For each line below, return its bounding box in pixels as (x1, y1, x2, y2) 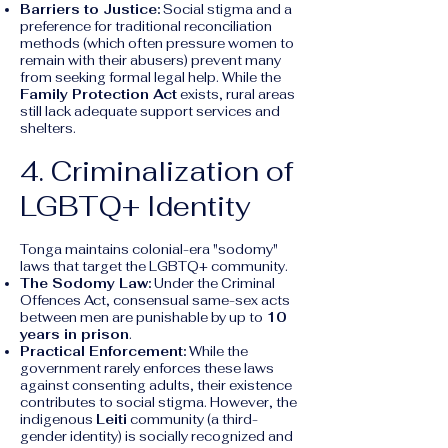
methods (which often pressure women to (20, 35, 294, 52)
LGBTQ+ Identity (20, 189, 250, 224)
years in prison (20, 326, 129, 343)
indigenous (20, 411, 96, 428)
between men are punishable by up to (20, 309, 266, 326)
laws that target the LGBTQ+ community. (20, 258, 288, 275)
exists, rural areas (177, 86, 295, 103)
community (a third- (127, 411, 258, 428)
